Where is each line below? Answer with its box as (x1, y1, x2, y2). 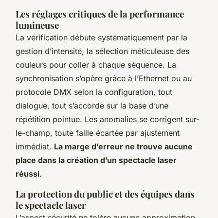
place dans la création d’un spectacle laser (16, 155, 177, 165)
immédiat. (16, 141, 54, 151)
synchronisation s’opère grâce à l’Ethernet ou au (16, 73, 192, 83)
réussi (16, 168, 39, 179)
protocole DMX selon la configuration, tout (16, 87, 172, 97)
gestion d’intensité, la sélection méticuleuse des (16, 46, 189, 56)
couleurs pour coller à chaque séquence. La (16, 59, 176, 70)
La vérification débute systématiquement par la (16, 32, 187, 42)
